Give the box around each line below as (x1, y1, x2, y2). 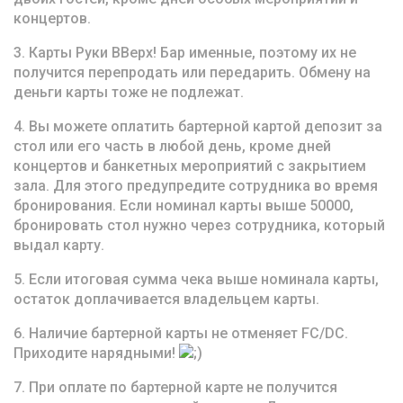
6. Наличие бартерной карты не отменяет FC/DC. (13, 325, 348, 342)
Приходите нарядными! (13, 345, 179, 362)
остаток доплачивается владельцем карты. (13, 291, 319, 308)
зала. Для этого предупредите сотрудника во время (13, 177, 378, 194)
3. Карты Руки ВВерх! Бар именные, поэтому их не (13, 44, 356, 61)
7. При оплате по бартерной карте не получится (13, 379, 337, 396)
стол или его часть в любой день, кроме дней (13, 138, 331, 155)
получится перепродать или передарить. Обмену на (13, 64, 371, 81)
